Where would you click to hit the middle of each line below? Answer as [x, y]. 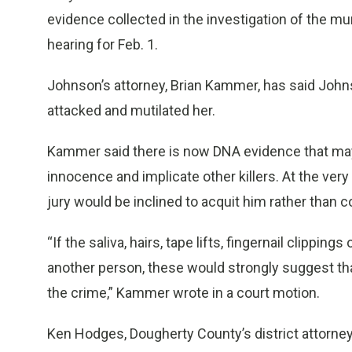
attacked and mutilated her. [131, 110]
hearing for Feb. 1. [103, 44]
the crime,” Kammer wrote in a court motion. [183, 293]
